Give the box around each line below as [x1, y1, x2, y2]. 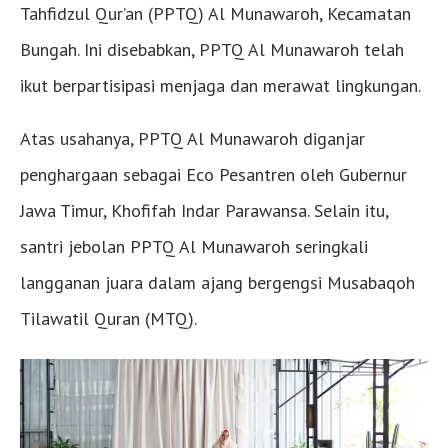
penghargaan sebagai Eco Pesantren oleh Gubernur [20, 163, 407, 187]
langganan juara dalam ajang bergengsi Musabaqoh [20, 271, 415, 295]
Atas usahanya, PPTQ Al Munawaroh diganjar [20, 127, 365, 151]
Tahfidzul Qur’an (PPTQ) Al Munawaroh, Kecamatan [20, 2, 411, 26]
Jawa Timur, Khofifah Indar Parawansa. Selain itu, [20, 199, 388, 223]
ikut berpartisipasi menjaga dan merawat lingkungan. [20, 74, 421, 98]
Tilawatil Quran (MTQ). [20, 307, 197, 331]
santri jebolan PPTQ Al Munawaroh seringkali [20, 235, 368, 259]
